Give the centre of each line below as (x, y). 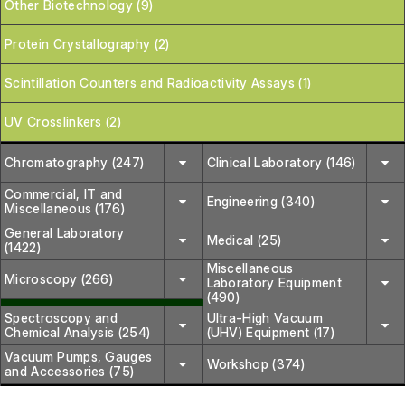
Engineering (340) (260, 201)
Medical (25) (244, 240)
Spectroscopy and (61, 317)
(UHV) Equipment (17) (270, 332)
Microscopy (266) (59, 278)
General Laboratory (65, 232)
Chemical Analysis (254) (78, 332)
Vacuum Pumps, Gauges (79, 356)
